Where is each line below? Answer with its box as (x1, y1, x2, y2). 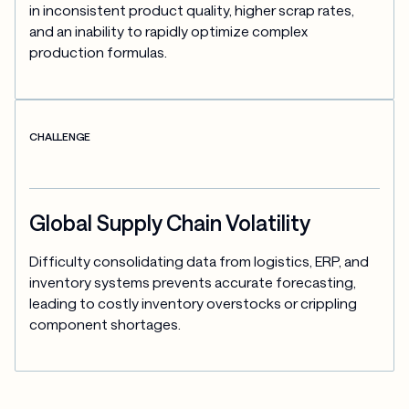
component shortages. (29, 315, 182, 332)
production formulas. (29, 43, 168, 60)
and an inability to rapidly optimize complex (29, 22, 309, 39)
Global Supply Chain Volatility (29, 210, 311, 236)
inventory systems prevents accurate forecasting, (29, 273, 357, 290)
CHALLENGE (29, 130, 91, 143)
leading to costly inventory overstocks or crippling (29, 294, 358, 311)
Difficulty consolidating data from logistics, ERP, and (29, 252, 370, 269)
